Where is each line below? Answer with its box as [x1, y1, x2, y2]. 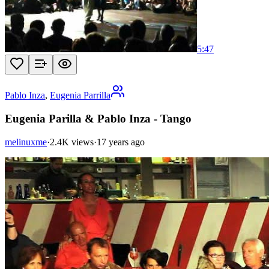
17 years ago [97, 136, 145, 147]
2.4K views [50, 136, 94, 147]
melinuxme [5, 136, 47, 147]
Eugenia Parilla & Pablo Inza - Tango [5, 112, 192, 125]
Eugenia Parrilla [50, 90, 110, 101]
